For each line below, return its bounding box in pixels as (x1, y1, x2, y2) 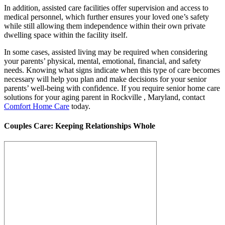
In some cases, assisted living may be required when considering (4, 47, 207, 56)
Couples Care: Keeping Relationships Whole (4, 122, 155, 131)
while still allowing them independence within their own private (4, 21, 205, 30)
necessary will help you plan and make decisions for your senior (4, 74, 206, 83)
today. (69, 101, 90, 110)
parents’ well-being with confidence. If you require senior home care (4, 83, 220, 92)
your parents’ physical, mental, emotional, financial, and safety (4, 56, 201, 65)
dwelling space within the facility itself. (4, 30, 128, 39)
